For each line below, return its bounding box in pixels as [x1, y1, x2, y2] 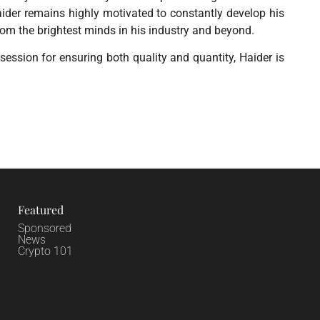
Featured [17, 201, 64, 217]
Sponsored [17, 221, 71, 235]
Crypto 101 [17, 244, 73, 258]
